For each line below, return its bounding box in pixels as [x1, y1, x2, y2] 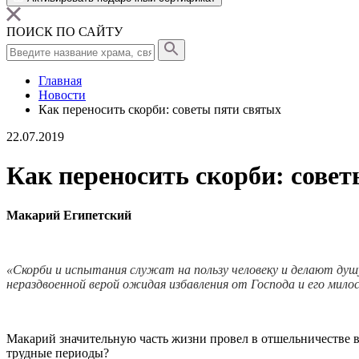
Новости [38, 88, 86, 102]
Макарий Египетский [6, 208, 131, 222]
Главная [38, 74, 82, 87]
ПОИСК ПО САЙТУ [6, 25, 123, 38]
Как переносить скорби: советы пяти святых [38, 103, 281, 116]
